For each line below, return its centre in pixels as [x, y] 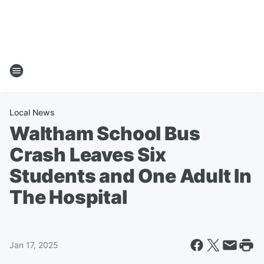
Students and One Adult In [131, 176]
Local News [32, 112]
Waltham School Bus [105, 133]
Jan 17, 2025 [34, 245]
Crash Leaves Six [88, 155]
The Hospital [68, 197]
